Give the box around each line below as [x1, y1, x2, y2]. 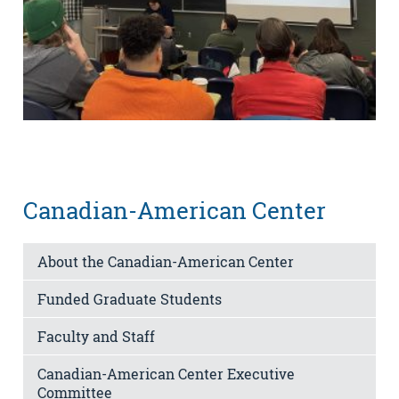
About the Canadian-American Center [37, 252, 294, 272]
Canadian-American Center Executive [37, 364, 295, 384]
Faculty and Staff [37, 327, 155, 346]
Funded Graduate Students [37, 289, 222, 309]
